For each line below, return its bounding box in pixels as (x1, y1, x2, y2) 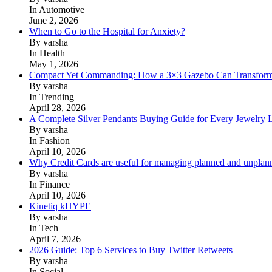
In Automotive (29, 4, 84, 15)
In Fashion (29, 135, 70, 146)
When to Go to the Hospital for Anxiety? (29, 25, 185, 36)
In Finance (29, 178, 70, 189)
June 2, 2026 (29, 15, 78, 25)
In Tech (29, 222, 58, 233)
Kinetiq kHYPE (29, 200, 91, 211)
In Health (29, 47, 65, 58)
